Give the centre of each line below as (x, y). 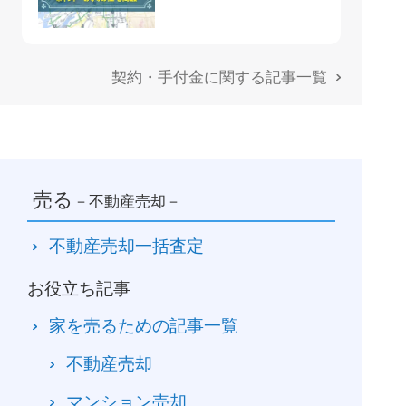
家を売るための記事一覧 (143, 325)
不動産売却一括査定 (126, 246)
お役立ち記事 (78, 289)
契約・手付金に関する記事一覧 (219, 77)
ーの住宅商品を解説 (232, 34)
